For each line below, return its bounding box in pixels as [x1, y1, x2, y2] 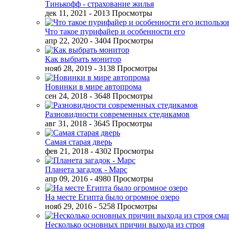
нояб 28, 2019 [45, 64, 92, 73]
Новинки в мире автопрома [45, 82, 142, 91]
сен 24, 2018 [45, 91, 87, 100]
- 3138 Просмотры [94, 64, 157, 73]
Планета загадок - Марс [45, 165, 127, 174]
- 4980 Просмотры [90, 174, 153, 183]
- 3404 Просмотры [90, 36, 153, 45]
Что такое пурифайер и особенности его [45, 27, 185, 36]
